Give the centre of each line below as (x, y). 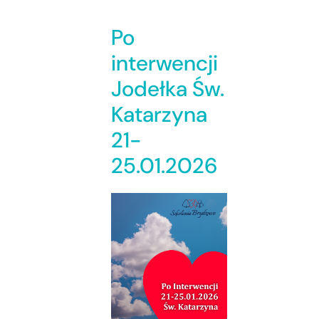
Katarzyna (159, 115)
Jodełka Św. (168, 89)
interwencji (164, 63)
